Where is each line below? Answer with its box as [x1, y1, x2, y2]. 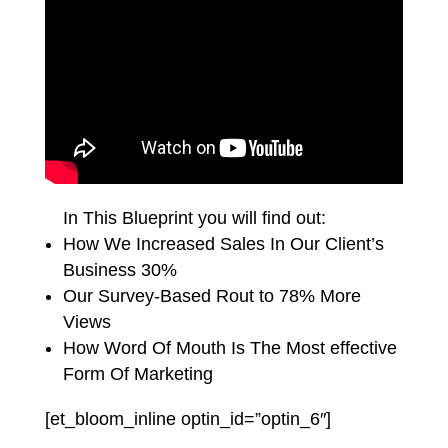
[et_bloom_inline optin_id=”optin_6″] [44, 408, 331, 429]
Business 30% [62, 259, 177, 280]
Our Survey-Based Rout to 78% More [62, 285, 361, 306]
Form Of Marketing [62, 363, 213, 384]
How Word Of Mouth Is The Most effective [62, 337, 397, 358]
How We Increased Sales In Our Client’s [62, 233, 384, 254]
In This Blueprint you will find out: [62, 207, 326, 228]
